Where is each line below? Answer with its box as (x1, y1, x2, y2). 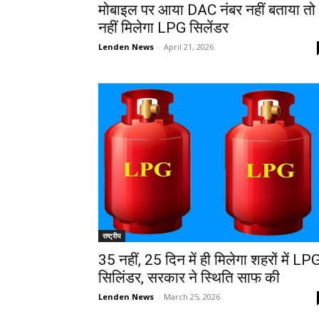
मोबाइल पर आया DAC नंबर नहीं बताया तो (98, 1, 315, 19)
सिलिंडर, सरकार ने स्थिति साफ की (98, 268, 280, 286)
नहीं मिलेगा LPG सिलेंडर (98, 19, 229, 37)
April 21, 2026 (164, 41, 214, 53)
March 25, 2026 (164, 291, 220, 302)
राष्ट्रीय (103, 230, 121, 241)
